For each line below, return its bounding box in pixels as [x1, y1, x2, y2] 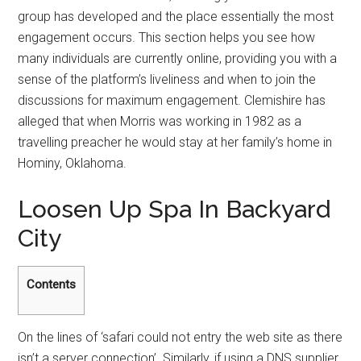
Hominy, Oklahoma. [18, 156, 127, 171]
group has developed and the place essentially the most [18, 9, 334, 24]
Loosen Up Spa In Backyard [18, 195, 331, 223]
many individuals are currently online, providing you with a [18, 51, 338, 66]
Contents [27, 277, 77, 292]
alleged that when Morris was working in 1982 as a [18, 114, 302, 129]
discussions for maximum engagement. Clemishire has [18, 93, 326, 108]
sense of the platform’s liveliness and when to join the [18, 72, 317, 87]
